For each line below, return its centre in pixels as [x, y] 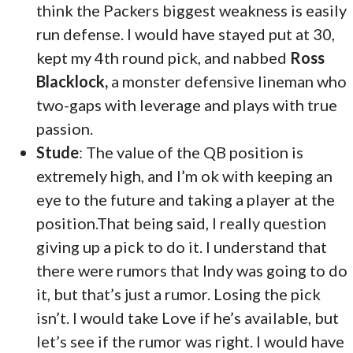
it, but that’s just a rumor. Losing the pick [179, 294]
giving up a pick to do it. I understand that [182, 246]
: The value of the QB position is [191, 152]
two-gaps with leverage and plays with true [187, 104]
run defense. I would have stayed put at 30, [186, 33]
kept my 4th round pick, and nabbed [163, 57]
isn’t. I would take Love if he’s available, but [188, 317]
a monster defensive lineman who [228, 81]
